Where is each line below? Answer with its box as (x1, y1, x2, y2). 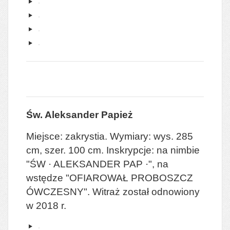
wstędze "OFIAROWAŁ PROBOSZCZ (26, 172, 193, 183)
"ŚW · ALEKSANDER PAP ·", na (26, 158, 168, 169)
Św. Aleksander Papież (26, 109, 133, 120)
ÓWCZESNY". (26, 186, 90, 197)
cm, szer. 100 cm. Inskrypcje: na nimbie (26, 144, 200, 156)
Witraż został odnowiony (92, 186, 200, 197)
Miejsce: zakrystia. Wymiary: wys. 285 (26, 130, 193, 142)
